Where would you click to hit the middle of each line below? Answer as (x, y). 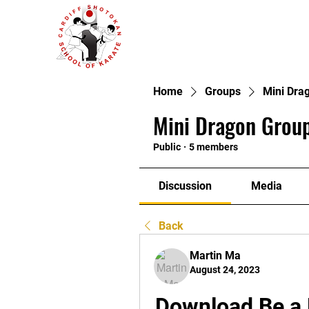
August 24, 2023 (225, 270)
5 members (213, 147)
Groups (223, 91)
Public (167, 147)
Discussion (186, 186)
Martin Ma (215, 256)
